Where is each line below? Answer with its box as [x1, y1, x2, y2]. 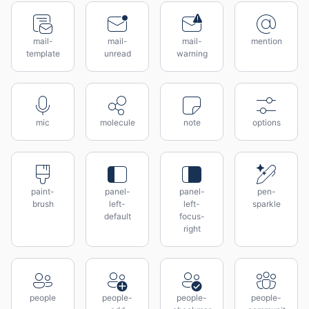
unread [103, 48, 131, 59]
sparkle [252, 199, 281, 209]
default [103, 211, 131, 221]
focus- [179, 211, 205, 221]
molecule [99, 117, 135, 128]
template [26, 48, 60, 59]
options [252, 117, 281, 128]
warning [176, 48, 208, 59]
